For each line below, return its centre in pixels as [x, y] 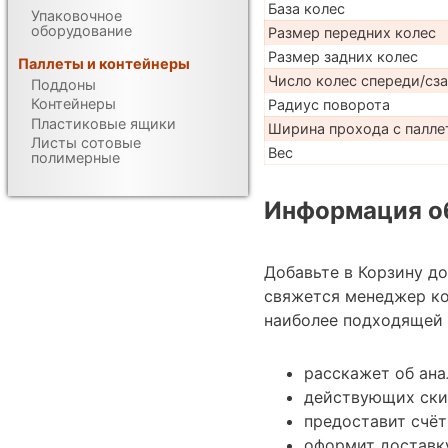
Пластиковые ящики [104, 123]
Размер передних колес [351, 32]
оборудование [82, 30]
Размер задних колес [342, 56]
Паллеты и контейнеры [104, 63]
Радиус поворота [328, 104]
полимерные [76, 158]
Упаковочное [77, 15]
